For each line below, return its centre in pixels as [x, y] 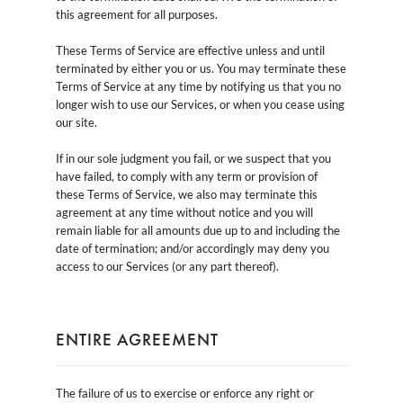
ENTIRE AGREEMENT [137, 339]
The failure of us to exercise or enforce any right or [184, 393]
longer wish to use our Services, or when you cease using [200, 104]
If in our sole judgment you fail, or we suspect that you [193, 158]
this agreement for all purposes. [136, 14]
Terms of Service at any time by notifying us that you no [198, 86]
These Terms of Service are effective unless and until [190, 50]
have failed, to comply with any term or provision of [186, 176]
